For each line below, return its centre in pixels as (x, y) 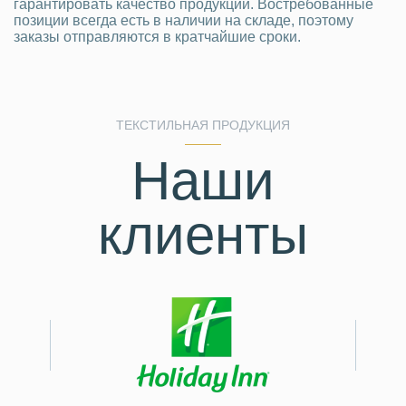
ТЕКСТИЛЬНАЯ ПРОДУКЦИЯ (203, 125)
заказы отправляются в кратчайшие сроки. (157, 37)
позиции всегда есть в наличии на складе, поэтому (184, 20)
